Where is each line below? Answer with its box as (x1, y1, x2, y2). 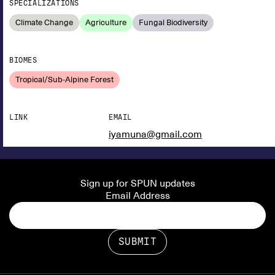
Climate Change (15, 17, 73, 28)
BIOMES (9, 56, 37, 64)
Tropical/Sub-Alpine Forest (15, 74, 114, 85)
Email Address (105, 190, 170, 202)
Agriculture (85, 17, 126, 28)
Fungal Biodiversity (139, 17, 207, 28)
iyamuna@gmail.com (109, 128, 202, 141)
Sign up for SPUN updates (80, 177, 195, 190)
